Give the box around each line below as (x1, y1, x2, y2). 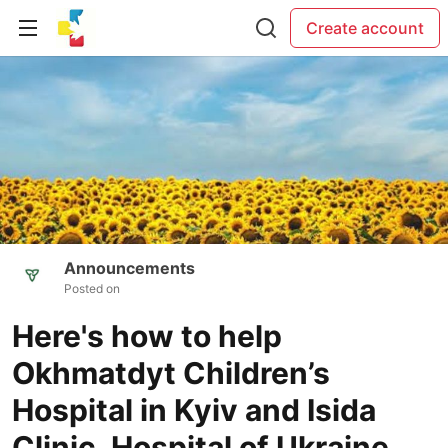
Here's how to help (12, 318, 282, 355)
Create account (306, 18, 424, 38)
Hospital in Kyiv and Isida (12, 392, 376, 429)
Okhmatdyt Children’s (12, 355, 330, 392)
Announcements (64, 258, 195, 279)
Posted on (64, 281, 120, 297)
